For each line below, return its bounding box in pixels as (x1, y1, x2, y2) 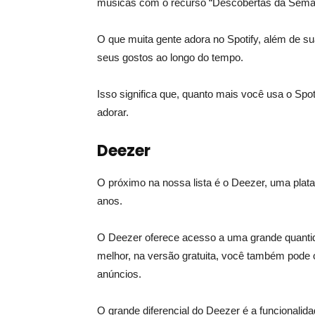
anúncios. (97, 267, 141, 280)
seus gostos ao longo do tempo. (97, 51, 243, 63)
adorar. (97, 105, 129, 118)
